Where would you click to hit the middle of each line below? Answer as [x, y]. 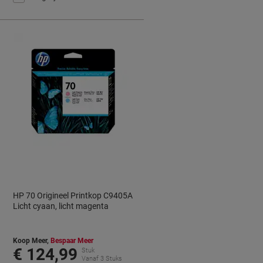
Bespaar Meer [72, 241]
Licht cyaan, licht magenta [61, 206]
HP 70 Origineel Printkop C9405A [73, 195]
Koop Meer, [32, 241]
